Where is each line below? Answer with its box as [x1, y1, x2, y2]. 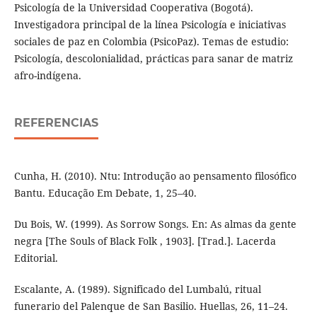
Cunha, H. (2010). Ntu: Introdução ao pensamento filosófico [13, 169, 296, 183]
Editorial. [13, 251, 58, 265]
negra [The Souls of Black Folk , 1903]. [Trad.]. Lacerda [13, 234, 276, 248]
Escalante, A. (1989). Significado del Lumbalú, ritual [13, 282, 261, 296]
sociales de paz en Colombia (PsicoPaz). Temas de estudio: [13, 35, 289, 49]
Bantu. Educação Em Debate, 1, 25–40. [13, 186, 197, 200]
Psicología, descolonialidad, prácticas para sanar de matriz [13, 52, 293, 66]
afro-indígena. [13, 69, 81, 83]
